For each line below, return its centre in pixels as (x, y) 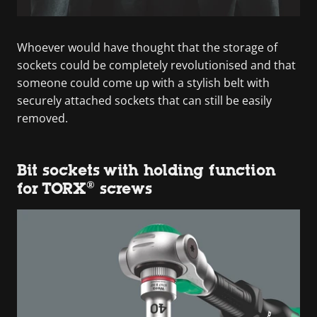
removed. (42, 118)
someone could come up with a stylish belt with (143, 82)
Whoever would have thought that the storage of (147, 47)
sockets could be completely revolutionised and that (156, 65)
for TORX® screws (85, 188)
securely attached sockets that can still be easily (144, 100)
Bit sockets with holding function (146, 170)
